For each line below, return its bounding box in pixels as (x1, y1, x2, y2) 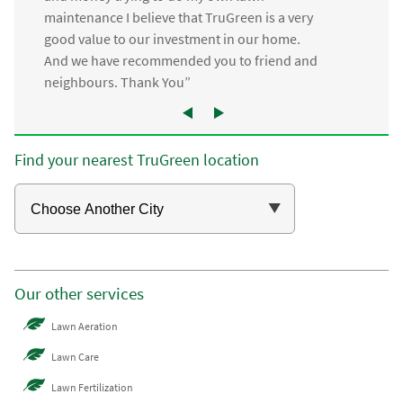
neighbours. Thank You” (43, 73, 191, 92)
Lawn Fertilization (51, 380, 134, 394)
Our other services (14, 282, 145, 305)
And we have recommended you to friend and (43, 51, 318, 70)
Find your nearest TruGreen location (14, 149, 260, 171)
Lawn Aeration (51, 318, 119, 333)
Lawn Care (51, 349, 100, 363)
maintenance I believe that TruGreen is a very (43, 8, 313, 27)
